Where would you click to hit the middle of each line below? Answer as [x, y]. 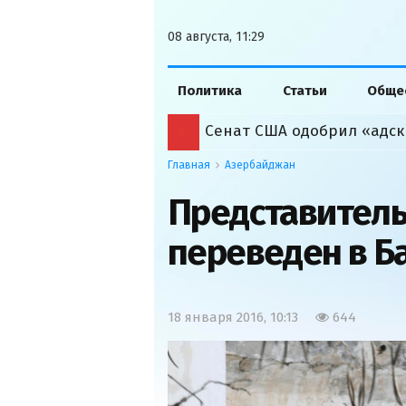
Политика [210, 91]
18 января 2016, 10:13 [233, 317]
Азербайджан [260, 165]
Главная [189, 165]
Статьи [304, 91]
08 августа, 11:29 [216, 37]
